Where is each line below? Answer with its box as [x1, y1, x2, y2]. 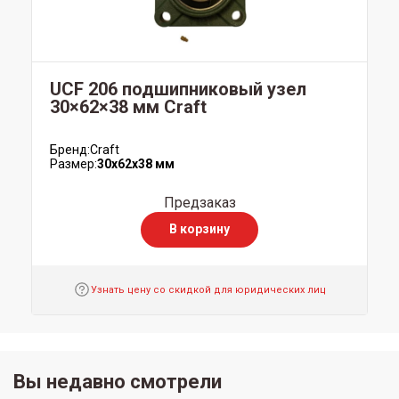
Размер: [50, 156, 97, 171]
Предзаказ [163, 193, 236, 211]
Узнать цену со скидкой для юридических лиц [91, 283, 326, 296]
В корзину [169, 222, 230, 237]
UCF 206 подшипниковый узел [50, 77, 306, 100]
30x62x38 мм [97, 156, 175, 171]
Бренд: [50, 142, 90, 157]
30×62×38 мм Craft [50, 95, 207, 118]
